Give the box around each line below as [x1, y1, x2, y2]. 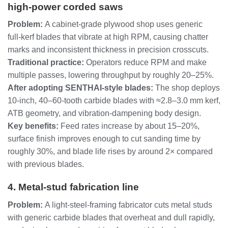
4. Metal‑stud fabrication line [8, 182, 139, 193]
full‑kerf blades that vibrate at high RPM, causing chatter [8, 33, 208, 42]
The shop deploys [153, 83, 220, 93]
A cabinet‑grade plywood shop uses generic [43, 20, 203, 29]
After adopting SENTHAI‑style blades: [8, 83, 153, 93]
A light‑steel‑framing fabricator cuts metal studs [43, 200, 212, 209]
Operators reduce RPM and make [84, 58, 207, 67]
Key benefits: [8, 122, 59, 131]
